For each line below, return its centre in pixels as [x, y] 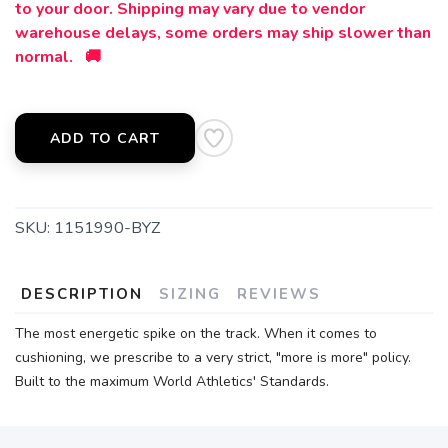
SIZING [190, 294]
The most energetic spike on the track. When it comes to [196, 334]
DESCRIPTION [82, 294]
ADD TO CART [105, 139]
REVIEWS [279, 294]
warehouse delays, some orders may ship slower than [223, 33]
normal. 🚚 [58, 57]
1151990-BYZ [107, 228]
